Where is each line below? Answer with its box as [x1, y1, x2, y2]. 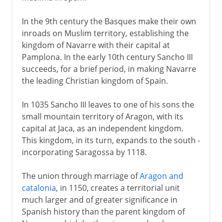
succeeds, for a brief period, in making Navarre [21, 63, 196, 74]
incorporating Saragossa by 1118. [21, 146, 147, 158]
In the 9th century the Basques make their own [21, 15, 196, 27]
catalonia [21, 182, 56, 193]
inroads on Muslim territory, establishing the [21, 27, 189, 39]
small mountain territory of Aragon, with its [21, 111, 183, 122]
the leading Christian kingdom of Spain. [21, 75, 168, 86]
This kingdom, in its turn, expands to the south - [21, 134, 200, 146]
